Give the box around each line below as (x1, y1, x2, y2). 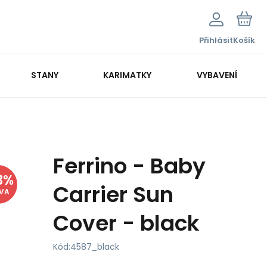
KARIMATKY (103, 69, 152, 81)
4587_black (70, 241, 119, 253)
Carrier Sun (53, 179, 173, 210)
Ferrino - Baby (53, 151, 206, 181)
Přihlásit (199, 35, 233, 46)
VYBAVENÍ (197, 69, 237, 81)
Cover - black (53, 208, 200, 238)
